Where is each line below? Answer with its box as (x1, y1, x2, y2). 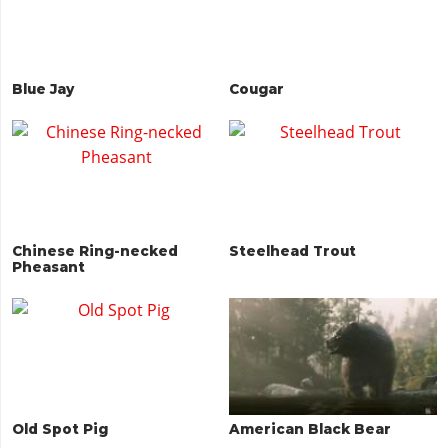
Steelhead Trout (229, 243, 356, 260)
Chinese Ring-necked (12, 243, 179, 260)
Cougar (229, 81, 284, 98)
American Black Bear (229, 421, 391, 438)
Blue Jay (12, 81, 75, 98)
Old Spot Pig (12, 421, 109, 438)
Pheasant (12, 259, 86, 276)
